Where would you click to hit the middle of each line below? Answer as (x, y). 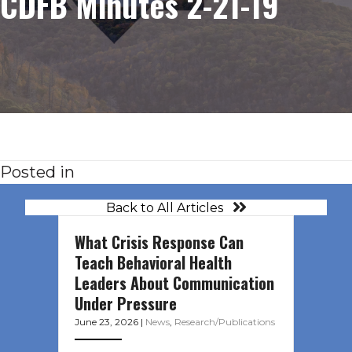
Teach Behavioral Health (153, 263)
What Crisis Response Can (159, 242)
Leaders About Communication (174, 283)
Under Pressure (126, 304)
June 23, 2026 (108, 322)
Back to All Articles (164, 207)
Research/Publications (225, 322)
